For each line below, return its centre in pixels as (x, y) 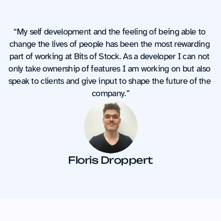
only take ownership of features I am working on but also (110, 69)
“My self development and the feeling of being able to (110, 32)
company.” (110, 93)
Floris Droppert (110, 160)
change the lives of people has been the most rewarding (109, 44)
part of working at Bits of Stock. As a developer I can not (110, 56)
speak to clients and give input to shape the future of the (110, 81)
